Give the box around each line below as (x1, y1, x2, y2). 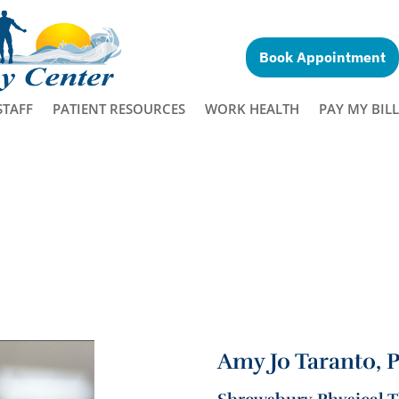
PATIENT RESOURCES (52, 100, 185, 118)
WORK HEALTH (204, 100, 299, 118)
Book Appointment (259, 48, 387, 66)
